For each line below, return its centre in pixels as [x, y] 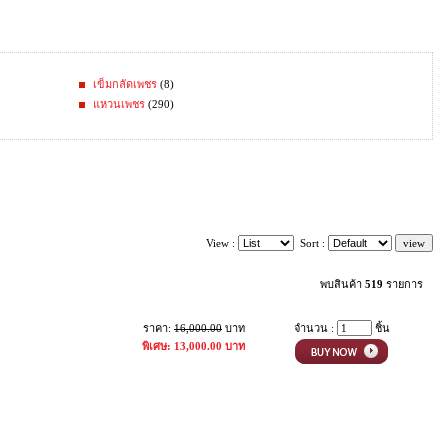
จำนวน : [315, 328]
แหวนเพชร [119, 104]
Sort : [311, 243]
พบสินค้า [342, 284]
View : [222, 243]
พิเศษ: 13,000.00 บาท [193, 346]
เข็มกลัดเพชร [125, 84]
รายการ [403, 284]
